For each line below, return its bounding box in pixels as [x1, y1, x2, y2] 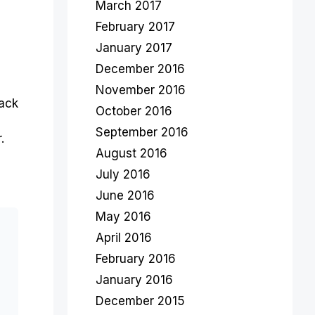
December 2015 [96, 294, 185, 308]
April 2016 [96, 231, 152, 245]
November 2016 [96, 83, 186, 97]
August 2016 [96, 146, 167, 160]
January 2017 [96, 41, 172, 55]
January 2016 [96, 273, 173, 287]
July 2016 [96, 167, 150, 181]
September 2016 [96, 125, 188, 139]
